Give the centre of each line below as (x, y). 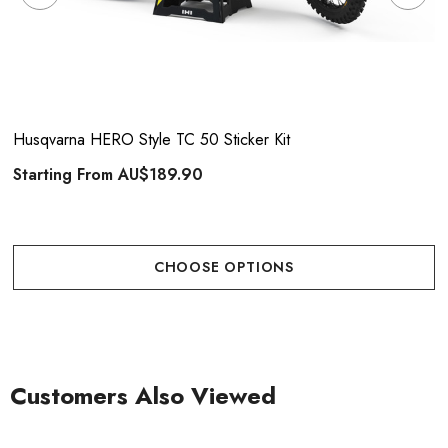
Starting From (65, 174)
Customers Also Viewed (143, 395)
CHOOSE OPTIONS (224, 267)
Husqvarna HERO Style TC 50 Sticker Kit (151, 139)
